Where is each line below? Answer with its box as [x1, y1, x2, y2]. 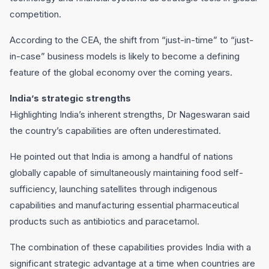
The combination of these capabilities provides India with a [10, 241, 251, 253]
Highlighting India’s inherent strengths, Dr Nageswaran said [10, 109, 250, 120]
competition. [10, 8, 61, 20]
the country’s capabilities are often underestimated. [10, 125, 221, 136]
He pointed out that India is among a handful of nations [10, 151, 233, 162]
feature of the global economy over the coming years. [10, 67, 232, 78]
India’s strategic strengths [10, 92, 131, 104]
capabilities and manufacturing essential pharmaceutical [10, 199, 239, 211]
